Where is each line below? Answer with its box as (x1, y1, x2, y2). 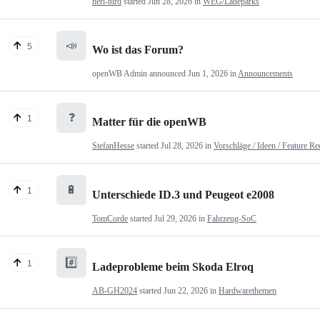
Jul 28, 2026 (161, 141, 203, 151)
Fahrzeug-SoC (207, 213, 256, 224)
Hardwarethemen (219, 285, 276, 296)
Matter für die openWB (92, 116, 206, 129)
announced (147, 68, 188, 79)
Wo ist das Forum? (92, 43, 184, 56)
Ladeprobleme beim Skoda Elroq (92, 260, 254, 273)
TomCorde (92, 213, 128, 224)
